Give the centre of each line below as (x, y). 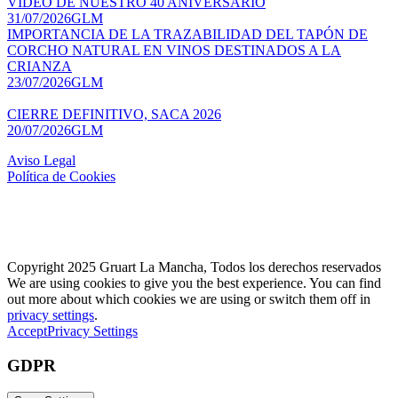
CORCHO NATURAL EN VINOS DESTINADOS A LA (174, 50)
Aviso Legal (41, 160)
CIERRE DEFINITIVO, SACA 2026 (114, 114)
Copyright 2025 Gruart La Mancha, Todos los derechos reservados (194, 267)
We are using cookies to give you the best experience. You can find (194, 283)
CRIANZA (40, 66)
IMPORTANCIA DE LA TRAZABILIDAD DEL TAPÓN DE (187, 34)
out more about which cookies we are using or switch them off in (189, 298)
